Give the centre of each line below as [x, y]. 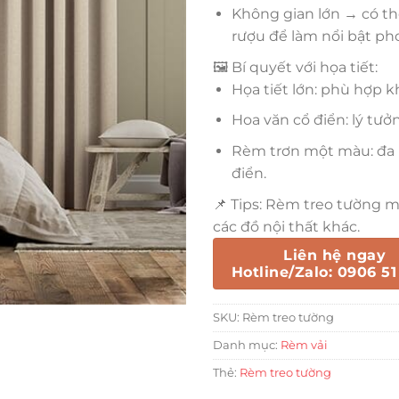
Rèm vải [304, 345]
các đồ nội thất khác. [286, 226]
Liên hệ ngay [335, 255]
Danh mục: [247, 345]
